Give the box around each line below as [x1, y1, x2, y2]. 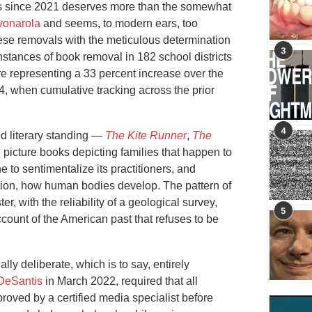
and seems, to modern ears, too [43, 17, 198, 29]
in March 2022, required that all [42, 274, 198, 287]
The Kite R [105, 129, 158, 141]
